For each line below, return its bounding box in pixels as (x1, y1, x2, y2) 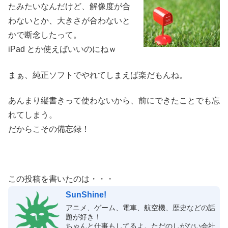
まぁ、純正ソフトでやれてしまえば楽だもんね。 (8, 70, 187, 79)
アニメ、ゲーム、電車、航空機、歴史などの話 (65, 204, 215, 212)
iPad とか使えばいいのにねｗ (8, 45, 117, 54)
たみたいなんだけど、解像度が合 (8, 2, 130, 11)
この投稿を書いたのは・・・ (8, 175, 114, 184)
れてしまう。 (8, 110, 57, 120)
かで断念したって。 (8, 31, 81, 40)
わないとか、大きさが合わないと (8, 16, 130, 25)
